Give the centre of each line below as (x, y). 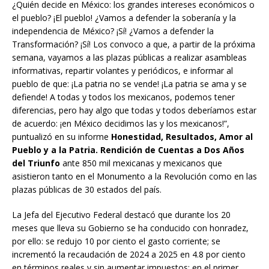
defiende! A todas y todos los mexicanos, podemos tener (123, 97)
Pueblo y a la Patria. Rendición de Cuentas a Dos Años (128, 150)
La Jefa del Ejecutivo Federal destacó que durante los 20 (121, 214)
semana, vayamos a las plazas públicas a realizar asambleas (129, 57)
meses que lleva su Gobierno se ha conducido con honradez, (130, 228)
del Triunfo (36, 163)
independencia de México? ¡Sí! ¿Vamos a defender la (113, 31)
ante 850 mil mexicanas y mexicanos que (141, 163)
